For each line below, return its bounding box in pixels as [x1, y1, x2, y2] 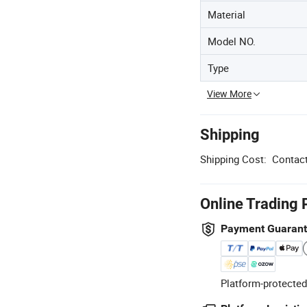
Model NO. [208, 34, 256, 48]
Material [208, 8, 245, 21]
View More [207, 87, 251, 100]
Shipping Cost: [200, 152, 267, 166]
